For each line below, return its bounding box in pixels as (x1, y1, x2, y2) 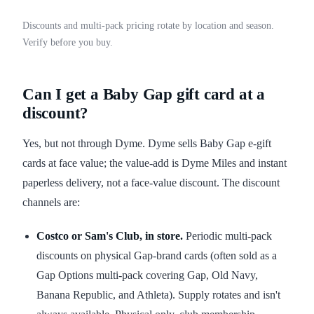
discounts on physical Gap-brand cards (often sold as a (36, 250, 277, 262)
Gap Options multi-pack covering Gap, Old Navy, (36, 269, 258, 282)
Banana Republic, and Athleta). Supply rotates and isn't (36, 289, 280, 301)
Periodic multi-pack (183, 230, 272, 243)
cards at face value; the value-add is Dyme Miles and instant (22, 157, 287, 170)
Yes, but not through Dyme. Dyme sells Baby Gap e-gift (22, 137, 271, 150)
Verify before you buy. (22, 37, 113, 48)
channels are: (22, 196, 80, 209)
